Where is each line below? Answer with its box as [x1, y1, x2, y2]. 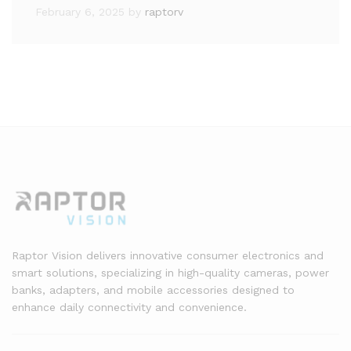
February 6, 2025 [35, 5, 125, 18]
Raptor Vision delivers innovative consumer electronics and [12, 248, 324, 262]
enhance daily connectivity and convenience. [12, 300, 247, 313]
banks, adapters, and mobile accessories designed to [12, 283, 295, 296]
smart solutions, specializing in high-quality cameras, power [12, 266, 329, 279]
